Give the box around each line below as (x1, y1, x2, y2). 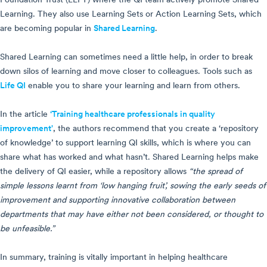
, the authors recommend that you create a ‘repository (53, 125, 259, 134)
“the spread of (189, 167, 243, 177)
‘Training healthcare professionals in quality (50, 110, 215, 120)
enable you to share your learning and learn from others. (26, 82, 240, 91)
